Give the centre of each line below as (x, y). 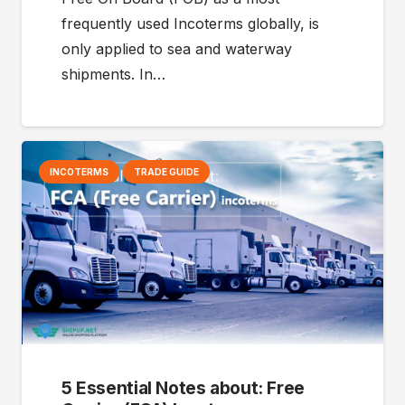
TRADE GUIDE (167, 172)
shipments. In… (113, 75)
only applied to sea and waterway (177, 49)
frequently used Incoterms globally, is (190, 24)
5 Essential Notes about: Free (183, 388)
